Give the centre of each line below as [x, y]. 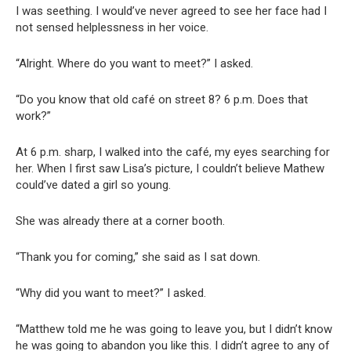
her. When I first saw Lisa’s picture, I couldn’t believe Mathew [170, 169]
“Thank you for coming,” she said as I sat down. [138, 257]
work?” [33, 116]
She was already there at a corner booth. [120, 221]
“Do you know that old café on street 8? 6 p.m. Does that [162, 100]
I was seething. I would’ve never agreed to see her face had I [171, 11]
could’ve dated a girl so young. [93, 185]
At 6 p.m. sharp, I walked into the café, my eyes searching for [173, 152]
